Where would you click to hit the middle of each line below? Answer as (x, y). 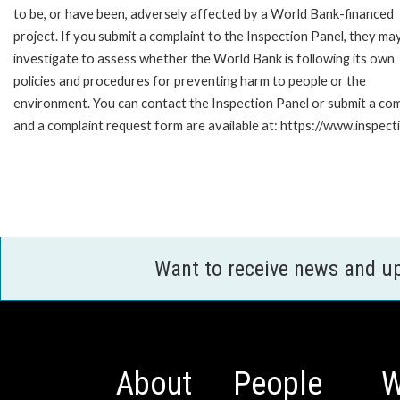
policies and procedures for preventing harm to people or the (190, 80)
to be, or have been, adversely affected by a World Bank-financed (204, 13)
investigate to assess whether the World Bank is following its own (204, 58)
